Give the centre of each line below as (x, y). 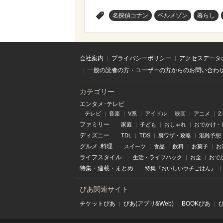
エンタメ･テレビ (102, 104)
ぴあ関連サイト (104, 189)
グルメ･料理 (96, 146)
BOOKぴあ (196, 204)
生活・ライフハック (158, 157)
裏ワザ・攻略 (175, 135)
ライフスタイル (101, 157)
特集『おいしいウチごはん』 (180, 168)
